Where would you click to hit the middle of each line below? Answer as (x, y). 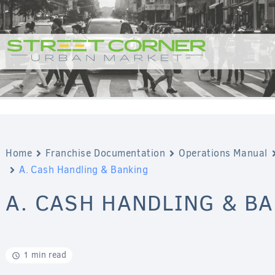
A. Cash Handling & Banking (84, 170)
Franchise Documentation (106, 153)
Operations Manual (223, 153)
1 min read (45, 255)
